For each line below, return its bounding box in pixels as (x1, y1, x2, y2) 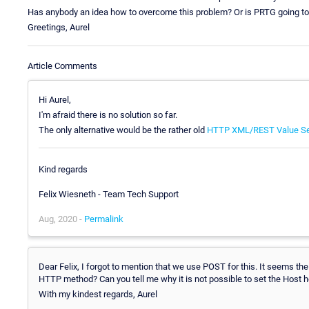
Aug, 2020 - (39, 214, 84, 225)
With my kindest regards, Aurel (39, 289, 157, 300)
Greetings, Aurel (28, 21, 90, 32)
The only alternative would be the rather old (39, 124, 207, 135)
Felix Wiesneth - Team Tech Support (39, 189, 179, 200)
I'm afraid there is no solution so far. (39, 109, 177, 120)
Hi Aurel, (39, 94, 71, 105)
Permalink (84, 214, 123, 225)
